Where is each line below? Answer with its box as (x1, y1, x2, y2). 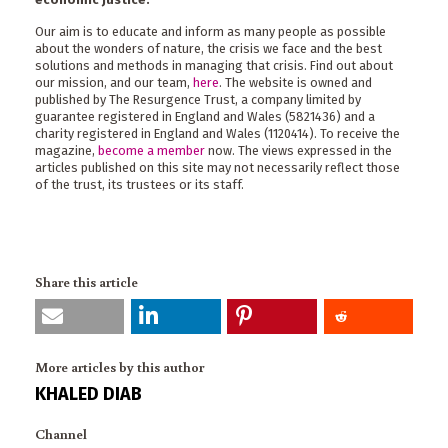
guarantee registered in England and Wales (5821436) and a (35, 109, 375, 125)
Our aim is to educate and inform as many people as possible (35, 24, 386, 40)
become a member (98, 143, 205, 159)
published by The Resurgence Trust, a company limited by (35, 92, 361, 108)
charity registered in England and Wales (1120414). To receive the (35, 126, 400, 142)
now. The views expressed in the (205, 143, 392, 159)
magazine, (35, 143, 98, 159)
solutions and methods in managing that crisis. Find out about (35, 58, 393, 74)
